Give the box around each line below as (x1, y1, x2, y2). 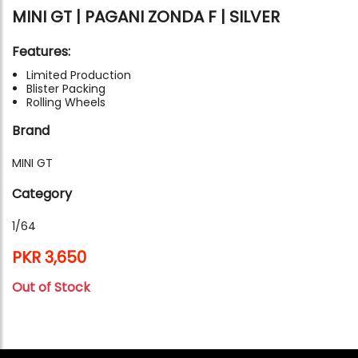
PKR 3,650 (12, 245, 86, 268)
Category (12, 184, 72, 203)
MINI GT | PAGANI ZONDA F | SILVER (12, 5, 280, 28)
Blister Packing (26, 80, 105, 97)
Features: (12, 42, 70, 61)
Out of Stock (12, 277, 90, 296)
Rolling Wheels (26, 93, 105, 110)
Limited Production (26, 66, 131, 83)
